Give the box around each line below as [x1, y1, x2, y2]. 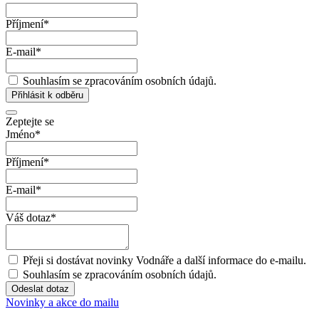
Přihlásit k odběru [11, 89, 83, 100]
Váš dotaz [6, 211, 51, 224]
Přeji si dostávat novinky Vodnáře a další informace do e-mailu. [23, 253, 306, 266]
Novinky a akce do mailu [6, 296, 119, 308]
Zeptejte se [6, 115, 54, 127]
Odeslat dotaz [11, 283, 69, 294]
